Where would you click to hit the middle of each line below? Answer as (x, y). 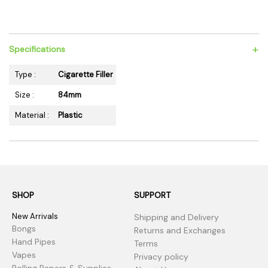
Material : (32, 115)
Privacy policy (161, 257)
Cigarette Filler (86, 74)
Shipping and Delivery (176, 217)
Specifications (37, 49)
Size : (25, 95)
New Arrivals (35, 216)
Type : (25, 74)
